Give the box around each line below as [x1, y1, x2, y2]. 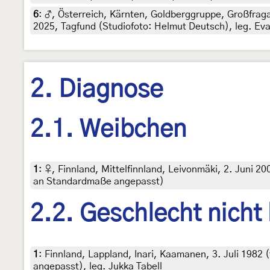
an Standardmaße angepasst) [33, 177, 164, 187]
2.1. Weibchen [30, 117, 186, 142]
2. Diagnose [30, 77, 163, 102]
